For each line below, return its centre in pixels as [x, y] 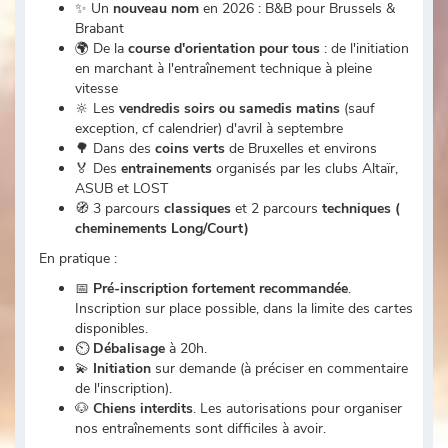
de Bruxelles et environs [301, 148]
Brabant [99, 28]
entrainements [166, 168]
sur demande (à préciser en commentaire [279, 368]
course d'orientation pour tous [226, 48]
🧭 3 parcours [119, 208]
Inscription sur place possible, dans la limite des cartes [244, 308]
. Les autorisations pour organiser [297, 408]
